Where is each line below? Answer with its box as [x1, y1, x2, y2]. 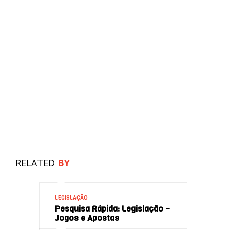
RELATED [15, 156, 57, 169]
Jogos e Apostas [54, 212, 119, 223]
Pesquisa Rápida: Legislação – [54, 203, 170, 214]
